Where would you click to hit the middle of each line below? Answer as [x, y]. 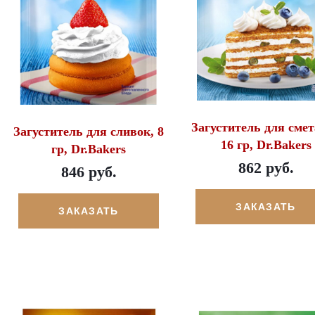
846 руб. [89, 172]
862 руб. [266, 168]
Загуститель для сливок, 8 [89, 131]
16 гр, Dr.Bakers [266, 145]
